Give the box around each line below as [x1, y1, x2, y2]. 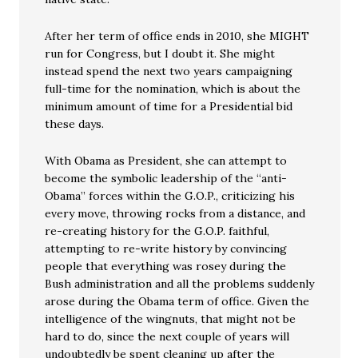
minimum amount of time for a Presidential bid [45, 99, 293, 113]
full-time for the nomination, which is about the [45, 82, 301, 96]
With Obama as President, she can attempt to [45, 153, 288, 168]
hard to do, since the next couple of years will [45, 329, 290, 344]
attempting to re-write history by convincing [45, 241, 288, 256]
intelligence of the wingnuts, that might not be [45, 312, 296, 326]
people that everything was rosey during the [45, 259, 287, 273]
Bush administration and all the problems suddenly [45, 276, 315, 291]
